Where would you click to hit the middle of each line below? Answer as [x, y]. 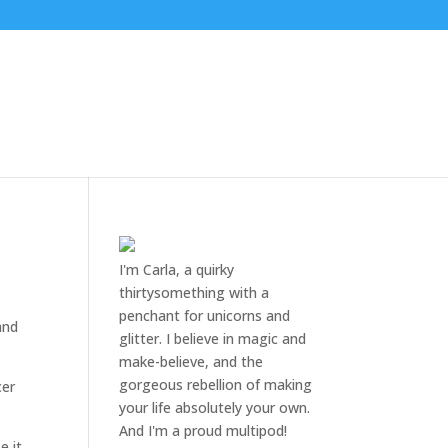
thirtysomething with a [194, 292]
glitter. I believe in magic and [213, 338]
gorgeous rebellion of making [216, 384]
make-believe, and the [191, 361]
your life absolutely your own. [215, 407]
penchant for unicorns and [205, 315]
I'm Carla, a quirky [177, 269]
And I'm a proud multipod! [203, 430]
